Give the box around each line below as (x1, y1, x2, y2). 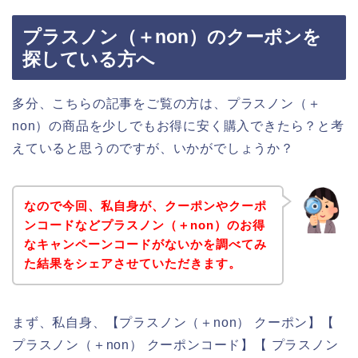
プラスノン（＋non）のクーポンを (22, 26, 321, 47)
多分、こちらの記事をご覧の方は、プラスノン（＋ (12, 96, 321, 110)
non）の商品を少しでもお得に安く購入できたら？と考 (12, 118, 344, 133)
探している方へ (22, 48, 155, 70)
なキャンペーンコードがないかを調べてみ (23, 237, 267, 252)
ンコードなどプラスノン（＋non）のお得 (23, 218, 265, 233)
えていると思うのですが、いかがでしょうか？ (12, 141, 294, 155)
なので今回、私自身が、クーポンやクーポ (23, 199, 267, 213)
